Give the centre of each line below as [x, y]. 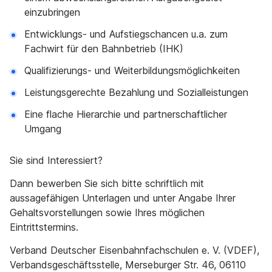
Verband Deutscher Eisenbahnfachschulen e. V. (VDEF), [134, 250]
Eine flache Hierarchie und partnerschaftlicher [126, 114]
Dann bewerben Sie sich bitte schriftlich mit [107, 183]
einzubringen [52, 12]
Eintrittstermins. [44, 227]
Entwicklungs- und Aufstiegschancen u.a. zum [126, 34]
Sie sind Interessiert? [56, 160]
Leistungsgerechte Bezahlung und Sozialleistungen [136, 92]
